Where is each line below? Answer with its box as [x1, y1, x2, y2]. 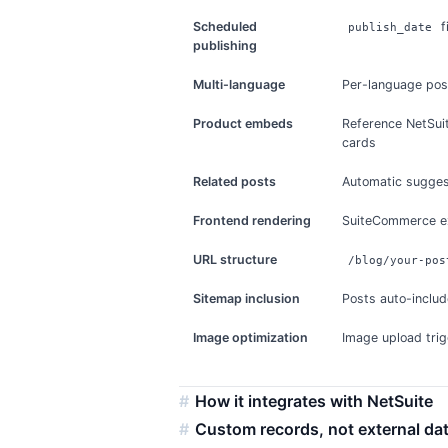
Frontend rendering [193, 213, 312, 229]
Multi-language [193, 77, 286, 93]
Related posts [193, 174, 277, 190]
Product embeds [193, 116, 294, 132]
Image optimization [193, 330, 309, 346]
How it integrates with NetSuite [195, 390, 434, 411]
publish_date [347, 21, 432, 35]
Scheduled [193, 19, 258, 35]
